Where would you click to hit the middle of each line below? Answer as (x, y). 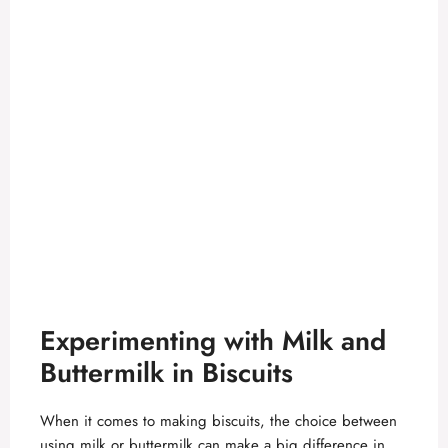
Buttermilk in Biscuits (166, 373)
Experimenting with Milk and (213, 341)
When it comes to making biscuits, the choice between (218, 421)
